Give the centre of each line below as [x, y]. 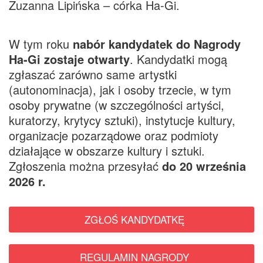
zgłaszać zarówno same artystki [93, 74]
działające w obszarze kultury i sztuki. [107, 150]
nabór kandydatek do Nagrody [157, 43]
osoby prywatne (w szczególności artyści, [117, 104]
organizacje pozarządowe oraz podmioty [114, 135]
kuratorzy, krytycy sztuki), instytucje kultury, [122, 120]
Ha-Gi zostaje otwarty [69, 59]
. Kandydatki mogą [178, 59]
